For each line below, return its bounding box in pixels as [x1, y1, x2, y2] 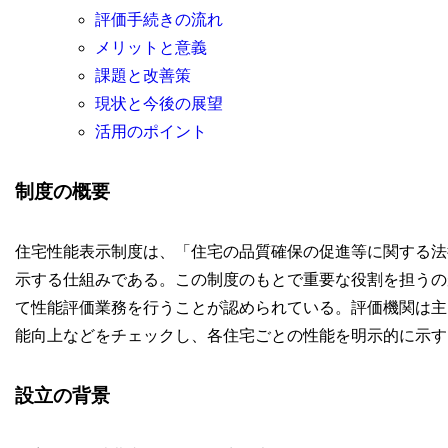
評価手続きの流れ [94, 11, 223, 29]
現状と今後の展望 [94, 95, 223, 113]
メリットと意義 [94, 39, 207, 57]
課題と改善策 [94, 67, 191, 85]
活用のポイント [94, 123, 207, 141]
